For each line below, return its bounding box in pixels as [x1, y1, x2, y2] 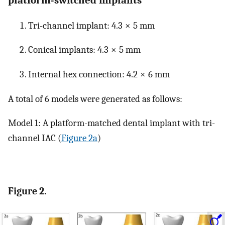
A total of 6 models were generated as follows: [8, 93, 182, 104]
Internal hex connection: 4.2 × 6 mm [28, 69, 170, 80]
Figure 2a [61, 133, 97, 144]
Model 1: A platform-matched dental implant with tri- [8, 118, 215, 129]
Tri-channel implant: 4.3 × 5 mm [28, 20, 155, 31]
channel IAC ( [8, 133, 61, 144]
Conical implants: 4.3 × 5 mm [28, 44, 141, 56]
